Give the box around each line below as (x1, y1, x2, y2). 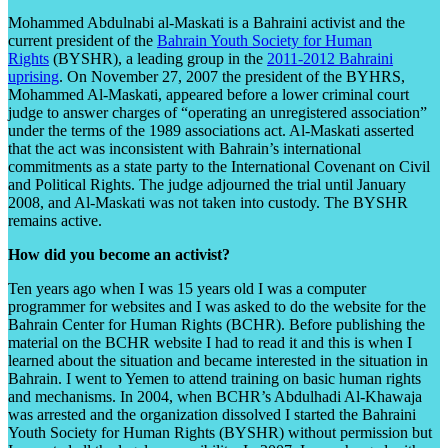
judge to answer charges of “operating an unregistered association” (8, 103, 427, 121)
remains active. (8, 211, 102, 229)
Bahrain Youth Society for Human (157, 31, 372, 49)
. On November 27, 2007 (59, 67, 218, 85)
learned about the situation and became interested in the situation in (8, 351, 428, 369)
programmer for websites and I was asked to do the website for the (8, 297, 426, 315)
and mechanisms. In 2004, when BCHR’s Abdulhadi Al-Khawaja (8, 387, 422, 405)
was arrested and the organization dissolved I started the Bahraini (8, 405, 416, 423)
